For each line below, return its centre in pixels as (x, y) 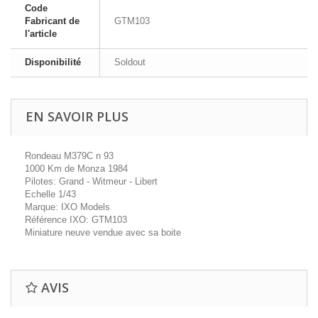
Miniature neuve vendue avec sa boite (103, 232)
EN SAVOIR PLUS (77, 116)
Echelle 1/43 (50, 194)
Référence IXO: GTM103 (76, 220)
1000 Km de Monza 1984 (76, 169)
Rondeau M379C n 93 (69, 156)
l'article (41, 34)
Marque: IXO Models (67, 207)
